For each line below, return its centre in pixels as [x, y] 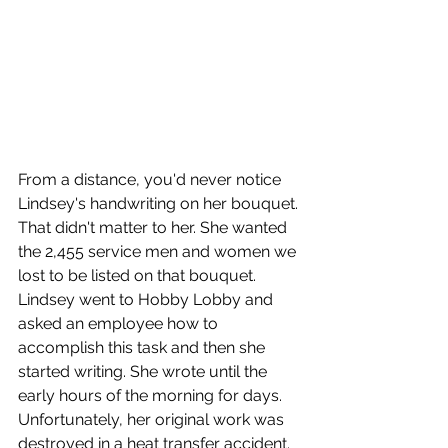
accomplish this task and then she [143, 347]
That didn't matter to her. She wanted [154, 227]
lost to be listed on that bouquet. [139, 275]
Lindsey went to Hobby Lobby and [147, 299]
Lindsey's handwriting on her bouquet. [160, 203]
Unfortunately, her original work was [153, 419]
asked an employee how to [120, 323]
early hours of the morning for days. [152, 395]
